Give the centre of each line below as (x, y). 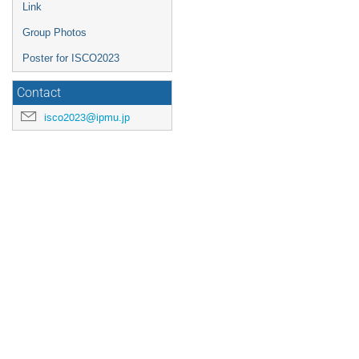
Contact (39, 93)
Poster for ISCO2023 (71, 58)
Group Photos (54, 32)
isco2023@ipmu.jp (87, 117)
